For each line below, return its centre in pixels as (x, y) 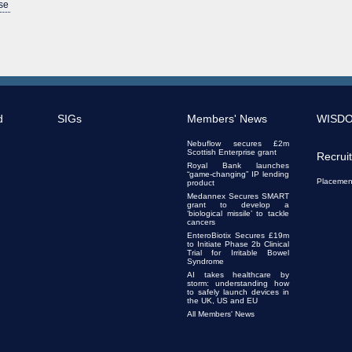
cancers (201, 222)
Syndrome (205, 261)
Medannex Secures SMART (238, 196)
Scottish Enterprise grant (232, 152)
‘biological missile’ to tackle (238, 213)
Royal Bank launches (238, 165)
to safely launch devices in (238, 291)
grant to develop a (238, 204)
